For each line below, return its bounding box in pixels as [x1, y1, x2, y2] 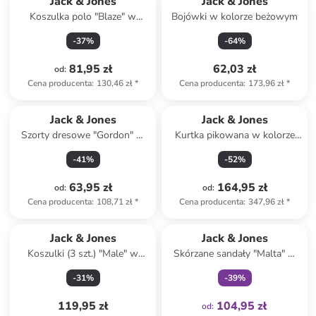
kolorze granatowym [37, 24, 128, 37]
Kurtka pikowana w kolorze [174, 128, 295, 142]
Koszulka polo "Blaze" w [30, 10, 137, 23]
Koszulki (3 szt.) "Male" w [28, 247, 139, 260]
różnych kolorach [46, 261, 121, 274]
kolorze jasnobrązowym [183, 261, 287, 274]
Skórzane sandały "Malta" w [173, 247, 296, 260]
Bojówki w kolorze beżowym [171, 10, 298, 23]
